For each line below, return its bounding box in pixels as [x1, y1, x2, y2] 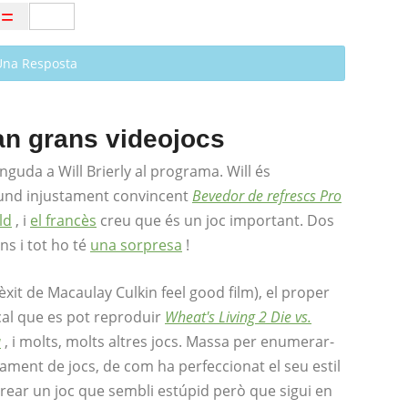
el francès [30, 210, 97, 230]
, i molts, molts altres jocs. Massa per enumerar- [5, 331, 334, 352]
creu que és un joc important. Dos [97, 210, 334, 230]
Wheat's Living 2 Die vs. [165, 307, 311, 327]
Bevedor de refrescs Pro [192, 186, 342, 206]
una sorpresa [90, 235, 182, 255]
